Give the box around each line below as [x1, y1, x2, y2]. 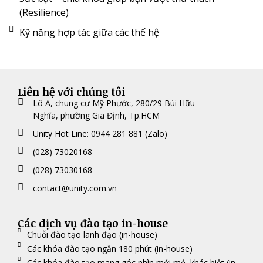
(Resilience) [19, 5, 69, 19]
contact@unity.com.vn [33, 182, 117, 194]
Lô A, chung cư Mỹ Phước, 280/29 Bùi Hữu [33, 97, 195, 109]
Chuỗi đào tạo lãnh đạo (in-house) [27, 228, 158, 240]
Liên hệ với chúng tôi [18, 84, 125, 99]
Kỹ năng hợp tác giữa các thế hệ [19, 25, 159, 39]
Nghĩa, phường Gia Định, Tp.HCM [33, 109, 160, 121]
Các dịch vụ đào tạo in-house [18, 215, 168, 230]
